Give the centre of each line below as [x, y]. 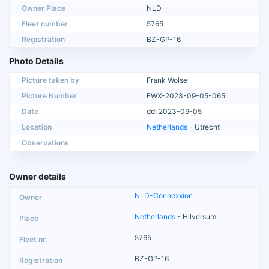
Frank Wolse [167, 80]
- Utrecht [204, 127]
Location [37, 127]
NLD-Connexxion [164, 195]
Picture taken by [50, 80]
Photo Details [36, 61]
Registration [43, 39]
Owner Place [44, 8]
